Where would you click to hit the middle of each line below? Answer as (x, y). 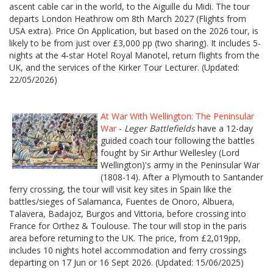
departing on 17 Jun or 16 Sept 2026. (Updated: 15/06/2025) (126, 263)
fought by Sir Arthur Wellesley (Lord (170, 153)
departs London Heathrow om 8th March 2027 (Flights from (128, 19)
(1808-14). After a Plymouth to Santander (182, 177)
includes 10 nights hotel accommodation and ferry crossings (128, 250)
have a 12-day (224, 129)
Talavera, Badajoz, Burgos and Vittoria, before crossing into (128, 214)
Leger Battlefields (160, 129)
